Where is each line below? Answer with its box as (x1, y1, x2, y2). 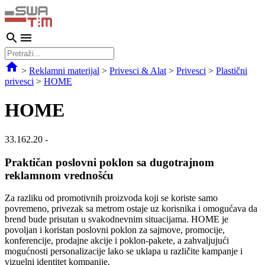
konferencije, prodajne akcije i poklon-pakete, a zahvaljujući (5, 235, 229, 246)
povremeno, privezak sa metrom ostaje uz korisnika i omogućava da (5, 203, 257, 214)
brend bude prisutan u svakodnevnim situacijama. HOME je (5, 214, 228, 225)
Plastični (216, 66, 247, 76)
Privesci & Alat (109, 66, 166, 76)
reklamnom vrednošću (5, 169, 114, 182)
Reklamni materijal (29, 66, 99, 76)
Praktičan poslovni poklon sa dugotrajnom (5, 156, 214, 169)
